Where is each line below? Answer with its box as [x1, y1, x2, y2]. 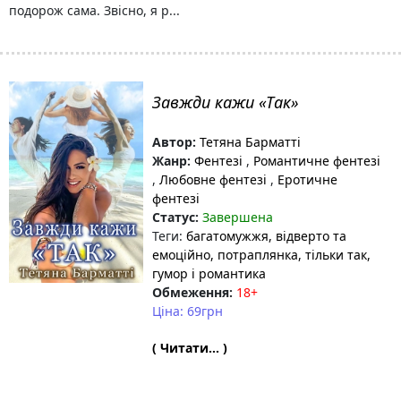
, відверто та [269, 227, 346, 244]
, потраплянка [210, 246, 298, 263]
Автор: [152, 133, 196, 150]
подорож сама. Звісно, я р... [9, 2, 180, 19]
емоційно [152, 246, 210, 263]
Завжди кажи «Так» [152, 91, 299, 113]
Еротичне [274, 171, 337, 188]
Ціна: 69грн [152, 303, 223, 320]
